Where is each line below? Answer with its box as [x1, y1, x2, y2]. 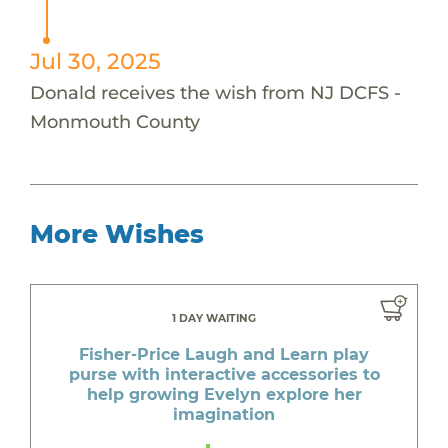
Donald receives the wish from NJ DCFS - [29, 80, 401, 104]
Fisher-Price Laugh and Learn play [79, 344, 369, 364]
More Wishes [29, 218, 204, 249]
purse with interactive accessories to [68, 364, 380, 384]
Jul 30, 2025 [29, 47, 161, 74]
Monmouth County [29, 109, 200, 133]
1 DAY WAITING [172, 311, 256, 325]
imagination [173, 404, 275, 424]
